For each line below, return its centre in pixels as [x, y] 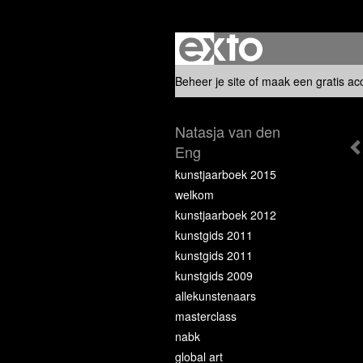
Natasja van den [228, 131]
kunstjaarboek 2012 [226, 215]
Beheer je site [210, 81]
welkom [194, 194]
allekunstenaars [216, 296]
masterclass [206, 316]
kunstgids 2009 [214, 275]
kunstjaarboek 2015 [226, 174]
